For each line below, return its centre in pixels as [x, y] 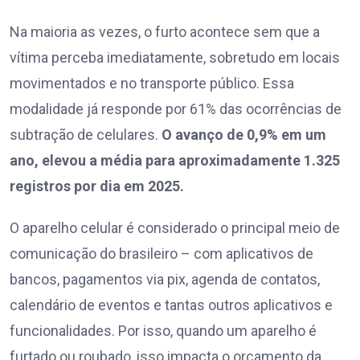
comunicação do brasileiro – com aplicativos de [162, 254]
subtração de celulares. [86, 135]
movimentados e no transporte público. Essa [152, 84]
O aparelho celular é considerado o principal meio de [175, 228]
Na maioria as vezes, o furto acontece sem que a [165, 32]
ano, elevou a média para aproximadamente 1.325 [175, 161]
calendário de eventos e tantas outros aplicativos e [171, 305]
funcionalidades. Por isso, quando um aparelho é [163, 331]
